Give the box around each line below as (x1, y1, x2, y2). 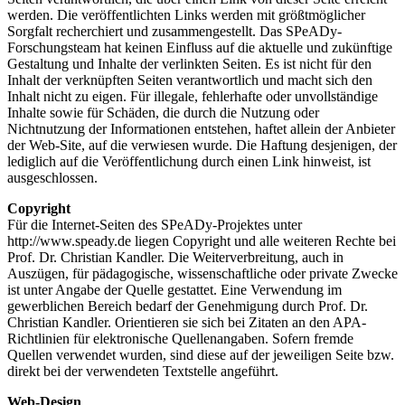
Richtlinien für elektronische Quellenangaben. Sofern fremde (7, 330, 353, 346)
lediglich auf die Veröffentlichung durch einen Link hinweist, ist (7, 153, 371, 169)
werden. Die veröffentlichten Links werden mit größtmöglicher (7, 6, 365, 23)
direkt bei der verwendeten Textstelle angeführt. (7, 363, 278, 379)
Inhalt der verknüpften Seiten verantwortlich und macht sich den (7, 71, 372, 88)
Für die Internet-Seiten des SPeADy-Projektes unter (7, 216, 302, 232)
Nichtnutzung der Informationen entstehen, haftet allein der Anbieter (7, 120, 395, 137)
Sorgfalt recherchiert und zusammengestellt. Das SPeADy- (7, 23, 342, 39)
